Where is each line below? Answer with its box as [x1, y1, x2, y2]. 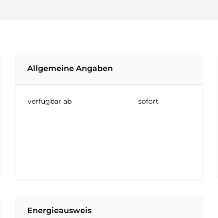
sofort [138, 97, 159, 106]
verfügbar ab [28, 97, 72, 106]
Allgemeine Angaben [27, 64, 113, 73]
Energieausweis [27, 206, 91, 215]
